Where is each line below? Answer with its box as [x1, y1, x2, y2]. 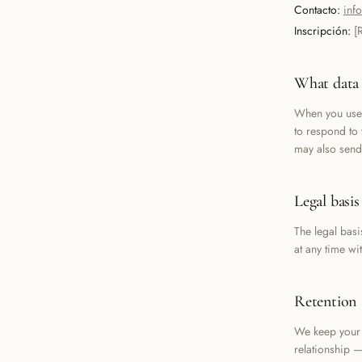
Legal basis [294, 192, 360, 211]
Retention [294, 292, 357, 311]
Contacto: [294, 2, 340, 18]
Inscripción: [294, 23, 351, 39]
